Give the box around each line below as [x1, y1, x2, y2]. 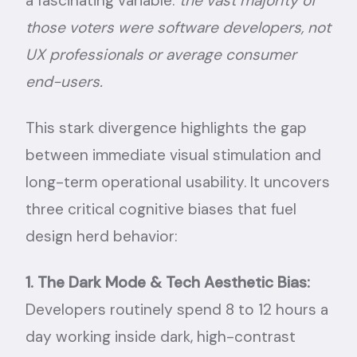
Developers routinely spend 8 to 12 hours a [25, 299, 328, 320]
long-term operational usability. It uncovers [25, 171, 330, 192]
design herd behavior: [25, 226, 178, 246]
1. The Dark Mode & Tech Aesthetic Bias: [25, 272, 310, 292]
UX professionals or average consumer [25, 44, 296, 65]
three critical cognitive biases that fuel [25, 198, 296, 219]
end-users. [25, 71, 103, 92]
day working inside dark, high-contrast [25, 326, 296, 347]
